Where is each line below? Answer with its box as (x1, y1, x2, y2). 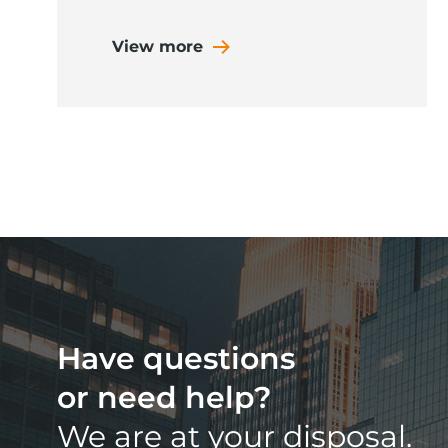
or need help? (57, 378, 271, 416)
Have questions (57, 339, 295, 377)
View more (112, 37, 203, 56)
